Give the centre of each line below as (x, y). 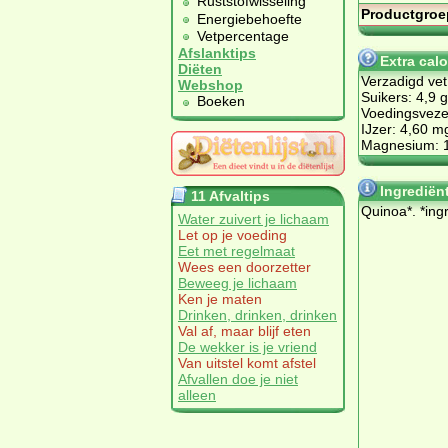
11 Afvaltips (230, 195)
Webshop (210, 85)
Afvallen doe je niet (238, 378)
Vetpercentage (243, 36)
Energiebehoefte (249, 18)
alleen (197, 394)
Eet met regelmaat (236, 250)
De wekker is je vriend (247, 346)
